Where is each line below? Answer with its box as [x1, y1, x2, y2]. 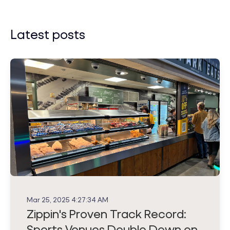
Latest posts [10, 26, 85, 42]
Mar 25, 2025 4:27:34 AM [27, 195, 108, 204]
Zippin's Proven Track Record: [27, 206, 186, 221]
